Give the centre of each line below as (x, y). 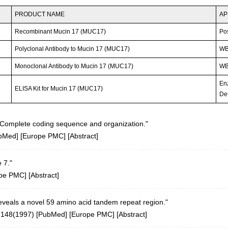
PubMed (52, 215)
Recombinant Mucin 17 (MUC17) (61, 32)
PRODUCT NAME (40, 15)
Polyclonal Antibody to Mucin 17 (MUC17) (73, 49)
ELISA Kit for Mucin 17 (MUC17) (59, 89)
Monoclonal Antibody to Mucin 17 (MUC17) (74, 66)
